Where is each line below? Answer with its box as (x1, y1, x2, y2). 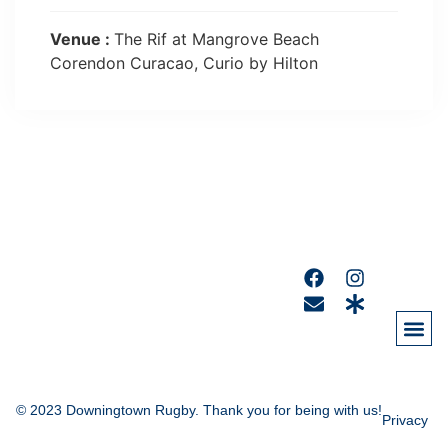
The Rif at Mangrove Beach (114, 29, 319, 49)
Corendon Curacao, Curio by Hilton (50, 53, 318, 73)
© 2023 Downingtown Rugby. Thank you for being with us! (16, 402, 382, 418)
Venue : (50, 29, 114, 49)
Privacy (382, 412, 428, 428)
